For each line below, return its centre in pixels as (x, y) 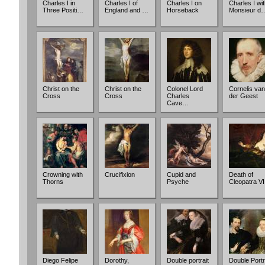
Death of (241, 174)
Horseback (183, 10)
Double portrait (188, 260)
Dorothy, (117, 260)
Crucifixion (120, 174)
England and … (127, 10)
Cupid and (181, 174)
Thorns (53, 182)
